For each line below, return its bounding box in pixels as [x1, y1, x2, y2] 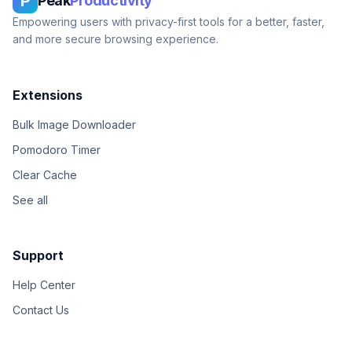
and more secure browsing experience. [13, 32, 218, 46]
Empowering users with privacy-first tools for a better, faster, [13, 15, 324, 28]
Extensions [13, 87, 82, 103]
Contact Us [13, 303, 69, 317]
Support [13, 247, 64, 263]
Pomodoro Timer [13, 143, 101, 156]
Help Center [13, 278, 75, 291]
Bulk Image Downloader [13, 118, 136, 131]
